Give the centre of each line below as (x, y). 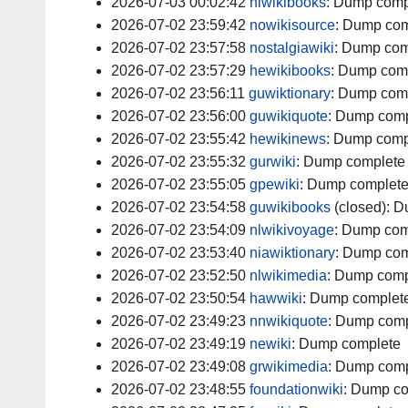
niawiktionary (292, 253)
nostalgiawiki (292, 48)
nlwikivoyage (292, 230)
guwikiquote (289, 117)
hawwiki (276, 299)
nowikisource (292, 25)
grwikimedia (289, 367)
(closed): (362, 208)
